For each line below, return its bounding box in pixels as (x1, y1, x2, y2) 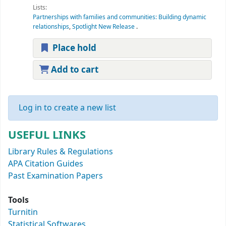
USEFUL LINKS (8, 126, 86, 143)
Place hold (50, 42, 96, 55)
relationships (33, 22, 69, 32)
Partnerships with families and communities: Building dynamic (33, 13, 206, 22)
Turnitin (8, 206, 38, 218)
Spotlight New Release (72, 22, 136, 32)
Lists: (33, 3, 47, 13)
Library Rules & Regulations (8, 145, 113, 158)
